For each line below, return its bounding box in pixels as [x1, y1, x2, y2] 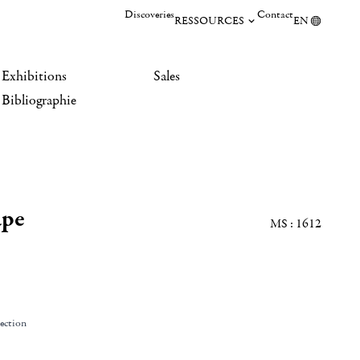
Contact [257, 7, 293, 22]
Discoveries [125, 7, 174, 22]
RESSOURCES [174, 14, 244, 28]
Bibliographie [2, 92, 76, 109]
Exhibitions [2, 67, 67, 85]
